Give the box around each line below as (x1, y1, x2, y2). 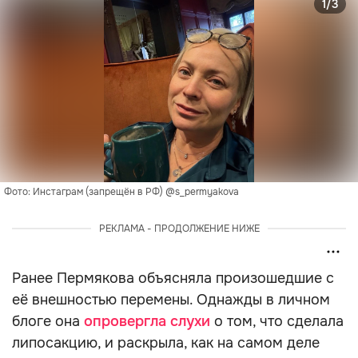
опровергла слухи (84, 312, 210, 330)
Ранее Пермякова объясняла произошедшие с (12, 269, 334, 287)
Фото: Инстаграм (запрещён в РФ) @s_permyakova (4, 185, 239, 198)
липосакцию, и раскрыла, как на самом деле (12, 334, 320, 352)
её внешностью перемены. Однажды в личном (12, 291, 330, 308)
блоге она (12, 312, 84, 330)
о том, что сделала (210, 312, 344, 330)
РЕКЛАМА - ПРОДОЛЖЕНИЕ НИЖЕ (98, 222, 260, 235)
